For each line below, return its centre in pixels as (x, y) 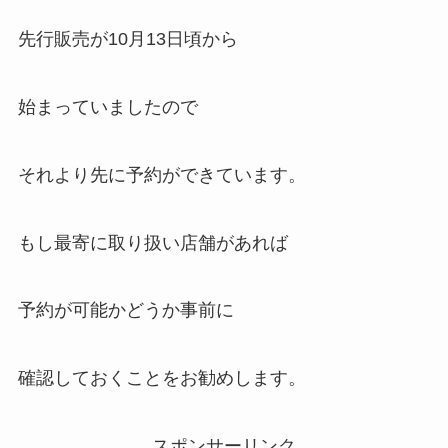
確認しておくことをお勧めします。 (161, 378)
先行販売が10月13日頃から (127, 39)
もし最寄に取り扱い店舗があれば (152, 242)
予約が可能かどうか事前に (125, 310)
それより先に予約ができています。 (161, 174)
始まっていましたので (107, 106)
